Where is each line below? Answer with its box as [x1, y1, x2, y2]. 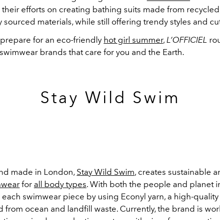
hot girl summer [104, 34, 163, 45]
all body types [34, 179, 86, 189]
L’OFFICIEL [166, 34, 209, 45]
